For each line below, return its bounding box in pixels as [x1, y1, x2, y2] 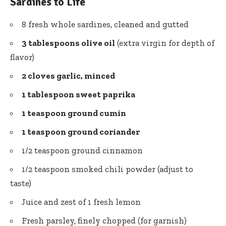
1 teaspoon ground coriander [22, 127, 140, 137]
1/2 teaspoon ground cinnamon [22, 145, 143, 156]
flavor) [10, 52, 34, 63]
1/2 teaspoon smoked [22, 164, 105, 175]
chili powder [105, 164, 155, 175]
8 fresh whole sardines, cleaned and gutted [22, 19, 189, 30]
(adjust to [155, 164, 193, 175]
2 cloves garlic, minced [22, 71, 115, 81]
